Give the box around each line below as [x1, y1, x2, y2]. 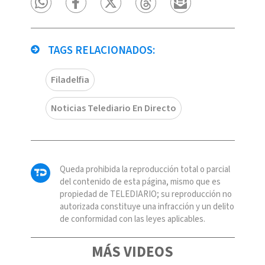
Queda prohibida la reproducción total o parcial [59, 163, 230, 176]
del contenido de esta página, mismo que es [59, 175, 221, 188]
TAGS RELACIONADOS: [45, 42, 155, 59]
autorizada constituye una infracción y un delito [59, 200, 234, 213]
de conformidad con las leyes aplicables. [59, 212, 205, 225]
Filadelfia [50, 73, 89, 86]
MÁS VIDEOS [92, 241, 173, 263]
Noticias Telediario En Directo [50, 101, 176, 115]
